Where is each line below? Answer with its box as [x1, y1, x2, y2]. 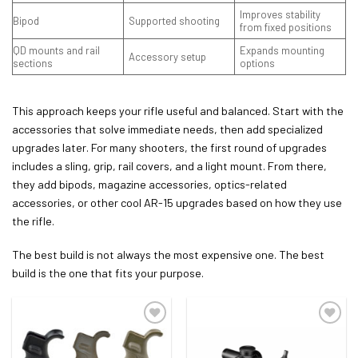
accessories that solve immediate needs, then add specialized [12, 122, 323, 137]
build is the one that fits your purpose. [12, 266, 204, 280]
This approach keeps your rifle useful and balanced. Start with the [12, 104, 344, 118]
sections [13, 57, 53, 70]
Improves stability [240, 8, 321, 22]
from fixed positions [240, 21, 332, 34]
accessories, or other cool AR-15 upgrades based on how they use [12, 196, 342, 210]
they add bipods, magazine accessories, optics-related [12, 177, 287, 192]
